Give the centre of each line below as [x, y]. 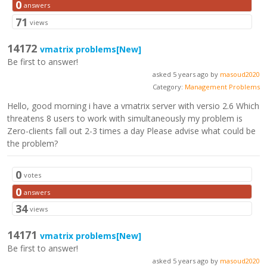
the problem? [33, 144]
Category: [167, 87]
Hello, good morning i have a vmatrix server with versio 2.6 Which [133, 106]
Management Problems [222, 87]
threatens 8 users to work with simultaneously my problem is [125, 119]
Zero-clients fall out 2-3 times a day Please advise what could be [132, 131]
